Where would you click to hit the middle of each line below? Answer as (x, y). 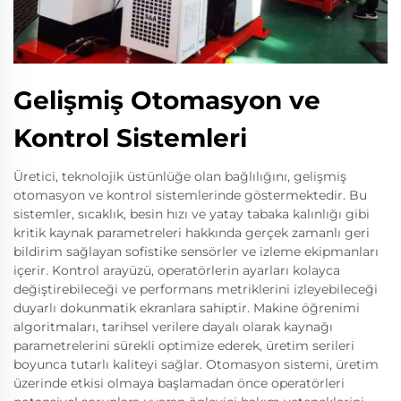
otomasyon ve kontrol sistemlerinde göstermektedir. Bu (190, 195)
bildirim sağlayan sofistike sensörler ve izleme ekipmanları (196, 252)
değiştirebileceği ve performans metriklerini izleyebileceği (196, 289)
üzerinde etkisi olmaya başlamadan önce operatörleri (179, 383)
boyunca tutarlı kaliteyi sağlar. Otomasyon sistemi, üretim (196, 364)
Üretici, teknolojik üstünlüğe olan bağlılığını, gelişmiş (180, 176)
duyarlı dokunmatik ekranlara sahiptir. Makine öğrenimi (187, 308)
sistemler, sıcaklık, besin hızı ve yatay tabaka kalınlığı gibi (192, 214)
